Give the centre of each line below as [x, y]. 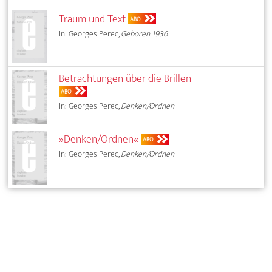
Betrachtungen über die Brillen [125, 78]
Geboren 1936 [144, 33]
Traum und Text [93, 19]
